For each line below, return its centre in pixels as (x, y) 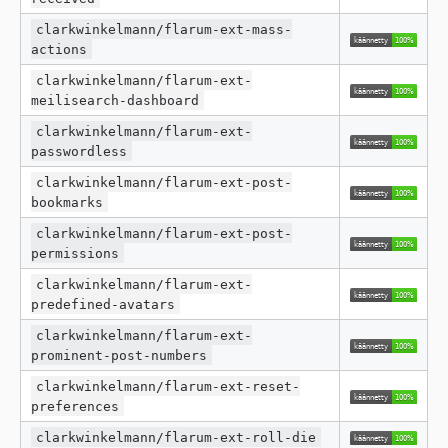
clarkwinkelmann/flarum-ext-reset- (168, 386)
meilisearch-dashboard (115, 100)
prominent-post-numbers (119, 355)
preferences (75, 406)
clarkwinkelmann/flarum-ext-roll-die (176, 437)
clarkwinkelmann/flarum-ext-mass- (164, 29)
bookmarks (67, 202)
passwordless (79, 151)
